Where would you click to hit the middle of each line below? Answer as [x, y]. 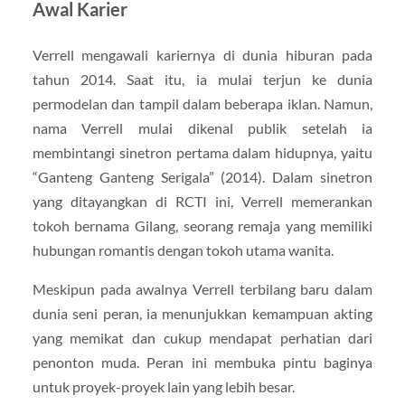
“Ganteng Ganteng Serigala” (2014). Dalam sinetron [202, 176]
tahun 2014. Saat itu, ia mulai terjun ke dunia [202, 79]
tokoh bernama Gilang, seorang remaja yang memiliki [202, 225]
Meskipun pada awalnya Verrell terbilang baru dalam [202, 288]
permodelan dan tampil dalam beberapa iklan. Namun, [202, 103]
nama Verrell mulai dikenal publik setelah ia [202, 127]
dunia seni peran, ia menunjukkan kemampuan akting [202, 313]
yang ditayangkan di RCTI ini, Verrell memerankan [202, 201]
